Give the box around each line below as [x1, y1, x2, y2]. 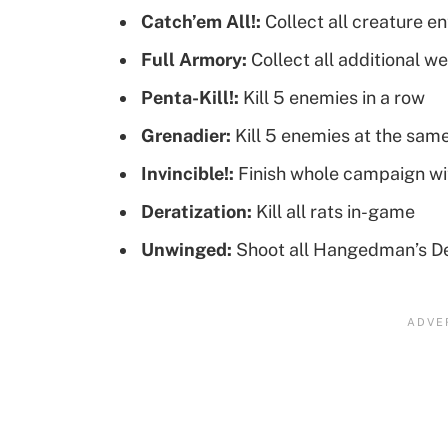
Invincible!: [141, 162, 234, 184]
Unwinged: [141, 238, 232, 260]
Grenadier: [141, 124, 231, 146]
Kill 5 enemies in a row [239, 86, 425, 108]
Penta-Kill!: [141, 86, 239, 108]
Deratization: [141, 200, 252, 222]
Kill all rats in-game [252, 200, 415, 222]
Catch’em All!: [141, 11, 261, 33]
